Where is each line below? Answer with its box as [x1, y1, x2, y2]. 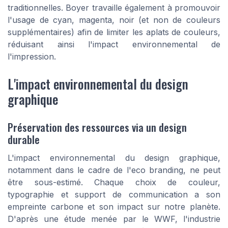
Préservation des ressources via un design [8, 119, 187, 135]
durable [8, 131, 40, 148]
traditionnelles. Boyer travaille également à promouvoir [8, 3, 220, 13]
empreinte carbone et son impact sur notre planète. [8, 202, 220, 212]
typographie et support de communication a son [8, 189, 220, 200]
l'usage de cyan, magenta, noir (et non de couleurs [8, 15, 220, 25]
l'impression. [8, 51, 56, 62]
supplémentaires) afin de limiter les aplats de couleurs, [8, 27, 220, 38]
